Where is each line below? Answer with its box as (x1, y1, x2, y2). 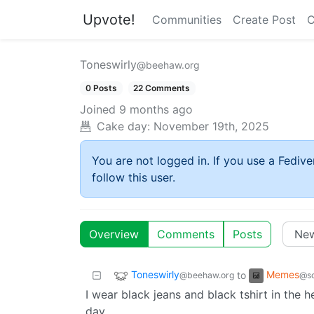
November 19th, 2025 (153, 119, 269, 134)
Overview (89, 227, 139, 242)
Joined (80, 102, 116, 117)
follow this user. (92, 170, 175, 185)
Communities (152, 13, 221, 27)
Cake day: (97, 119, 150, 134)
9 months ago (119, 102, 193, 117)
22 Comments (133, 83, 191, 93)
